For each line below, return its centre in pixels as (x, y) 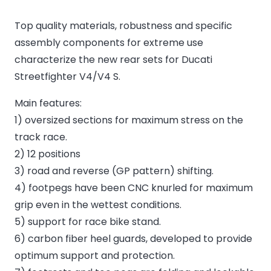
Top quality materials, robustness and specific (123, 26)
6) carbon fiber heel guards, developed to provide (133, 239)
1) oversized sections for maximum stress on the (129, 120)
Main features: (48, 103)
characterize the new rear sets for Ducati (113, 60)
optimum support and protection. (95, 256)
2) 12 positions (47, 154)
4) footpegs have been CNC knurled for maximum (134, 188)
